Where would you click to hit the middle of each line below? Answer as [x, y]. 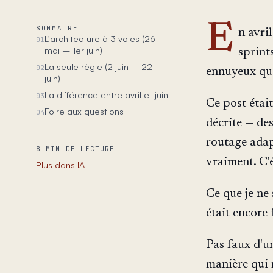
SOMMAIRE [57, 28]
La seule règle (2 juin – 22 [98, 66]
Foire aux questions [84, 111]
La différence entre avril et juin [106, 94]
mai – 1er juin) [73, 50]
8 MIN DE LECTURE [76, 149]
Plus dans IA [60, 165]
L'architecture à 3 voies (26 [100, 38]
